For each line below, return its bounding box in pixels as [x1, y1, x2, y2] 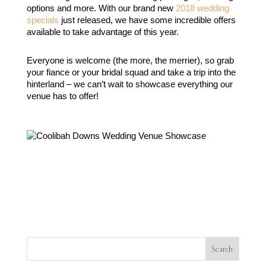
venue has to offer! [26, 91, 99, 101]
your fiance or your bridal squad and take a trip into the [26, 68, 236, 77]
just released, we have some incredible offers [58, 15, 236, 25]
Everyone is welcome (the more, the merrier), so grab [26, 56, 234, 65]
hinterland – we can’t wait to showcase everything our [26, 80, 233, 89]
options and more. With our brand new [26, 4, 176, 13]
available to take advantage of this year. [26, 27, 179, 37]
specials [26, 15, 59, 25]
